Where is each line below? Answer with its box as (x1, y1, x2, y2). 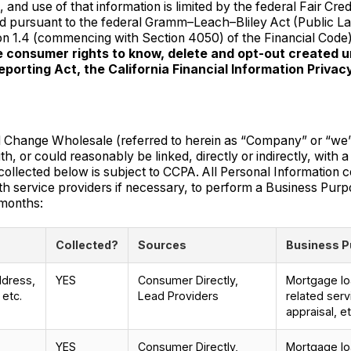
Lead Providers (137, 288, 219, 302)
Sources (137, 237, 186, 251)
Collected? (55, 237, 118, 251)
